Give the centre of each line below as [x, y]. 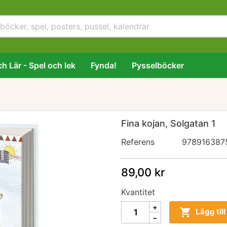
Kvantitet [138, 192]
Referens [138, 142]
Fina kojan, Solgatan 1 [168, 123]
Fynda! [104, 65]
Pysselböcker [158, 65]
